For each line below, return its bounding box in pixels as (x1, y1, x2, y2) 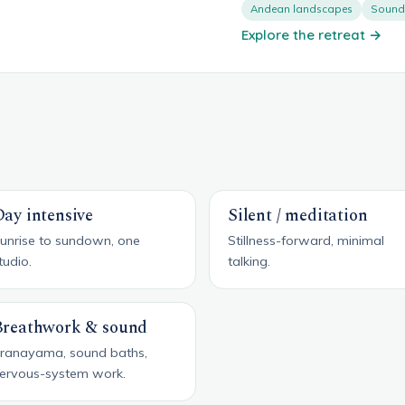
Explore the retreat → (240, 25, 382, 43)
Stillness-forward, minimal (228, 231, 384, 249)
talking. (228, 252, 270, 269)
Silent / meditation (228, 202, 368, 229)
